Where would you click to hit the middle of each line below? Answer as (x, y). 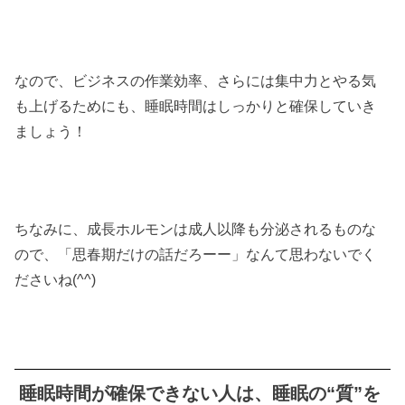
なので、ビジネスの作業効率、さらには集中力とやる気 (196, 80)
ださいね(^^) (56, 280)
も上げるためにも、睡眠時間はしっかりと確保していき (196, 105)
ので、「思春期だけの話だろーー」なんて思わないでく (196, 254)
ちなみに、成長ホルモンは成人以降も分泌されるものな (196, 229)
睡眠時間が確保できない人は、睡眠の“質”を (200, 393)
